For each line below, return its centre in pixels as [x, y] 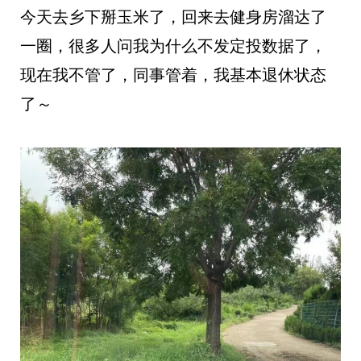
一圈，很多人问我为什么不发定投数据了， [173, 46]
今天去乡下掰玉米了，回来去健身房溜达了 [173, 17]
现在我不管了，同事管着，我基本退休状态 [173, 75]
